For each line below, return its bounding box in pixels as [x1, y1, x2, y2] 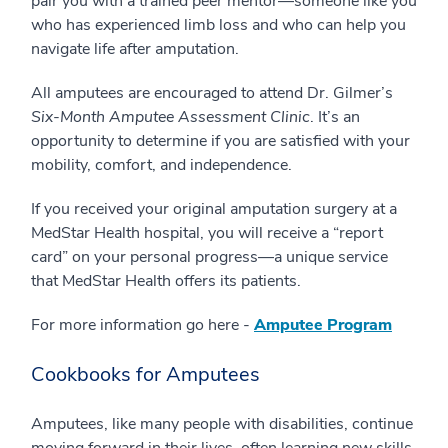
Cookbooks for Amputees [31, 360, 265, 388]
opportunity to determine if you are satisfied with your [31, 129, 410, 152]
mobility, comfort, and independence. [31, 153, 292, 176]
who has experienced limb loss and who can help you [31, 13, 406, 36]
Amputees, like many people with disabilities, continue [31, 412, 413, 435]
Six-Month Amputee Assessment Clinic [31, 105, 310, 128]
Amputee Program [254, 313, 392, 336]
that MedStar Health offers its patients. [31, 269, 313, 292]
